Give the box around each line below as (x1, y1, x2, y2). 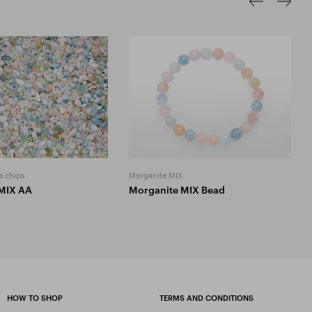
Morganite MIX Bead (129, 183, 226, 196)
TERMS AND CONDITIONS (159, 292, 253, 302)
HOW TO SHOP (7, 292, 63, 302)
